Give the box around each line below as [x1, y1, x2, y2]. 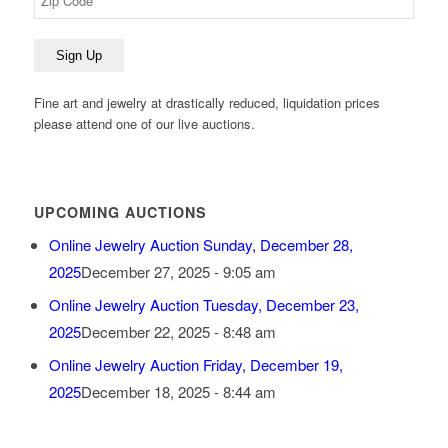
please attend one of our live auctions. [33, 113, 255, 133]
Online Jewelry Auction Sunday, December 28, [48, 234, 353, 256]
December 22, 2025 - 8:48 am [80, 321, 276, 343]
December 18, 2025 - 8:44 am [80, 381, 276, 403]
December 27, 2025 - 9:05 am [80, 261, 276, 283]
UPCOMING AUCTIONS [33, 202, 207, 223]
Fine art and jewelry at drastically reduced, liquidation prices [33, 92, 380, 112]
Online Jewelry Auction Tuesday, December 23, [48, 294, 359, 316]
